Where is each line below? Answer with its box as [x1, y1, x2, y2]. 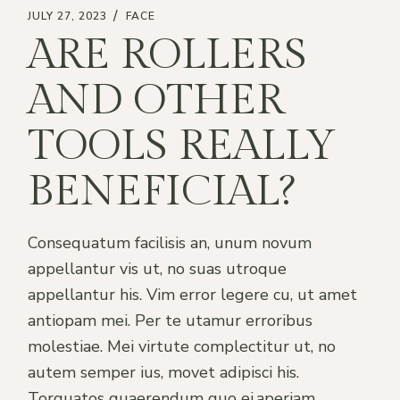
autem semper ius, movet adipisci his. [28, 361, 300, 383]
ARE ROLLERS [28, 29, 308, 80]
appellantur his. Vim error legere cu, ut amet [28, 283, 358, 305]
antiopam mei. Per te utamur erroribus [28, 309, 313, 331]
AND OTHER [28, 74, 285, 126]
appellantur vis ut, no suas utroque [28, 257, 287, 279]
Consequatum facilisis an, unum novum [28, 231, 312, 254]
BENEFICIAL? [28, 165, 296, 217]
